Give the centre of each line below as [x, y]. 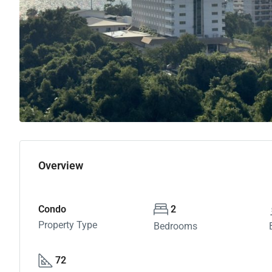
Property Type [68, 225]
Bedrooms [175, 226]
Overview [61, 165]
